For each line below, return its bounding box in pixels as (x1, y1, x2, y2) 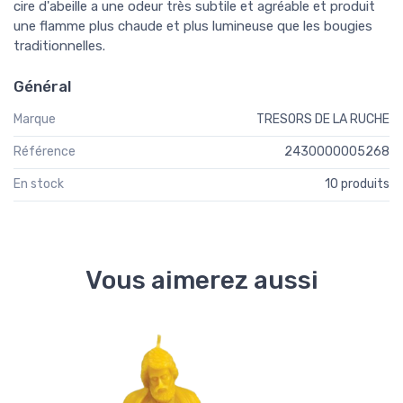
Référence (13, 143, 76, 159)
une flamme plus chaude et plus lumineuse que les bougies (13, 17, 372, 34)
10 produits (325, 176, 390, 193)
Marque (13, 111, 56, 127)
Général (13, 76, 71, 95)
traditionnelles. (13, 37, 105, 54)
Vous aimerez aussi (85, 264, 318, 295)
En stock (13, 176, 64, 193)
